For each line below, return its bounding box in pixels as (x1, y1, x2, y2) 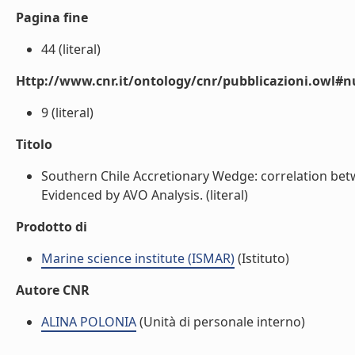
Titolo (16, 136, 52, 153)
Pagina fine (16, 9, 88, 26)
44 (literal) (41, 40, 101, 58)
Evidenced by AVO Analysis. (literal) (41, 186, 248, 204)
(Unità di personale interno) (136, 313, 305, 330)
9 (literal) (41, 104, 94, 121)
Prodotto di (16, 218, 87, 235)
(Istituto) (235, 250, 289, 267)
